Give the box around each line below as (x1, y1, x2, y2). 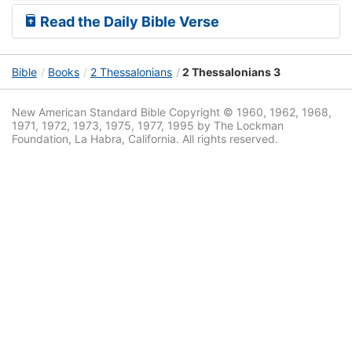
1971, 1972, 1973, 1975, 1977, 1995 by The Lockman (12, 119, 284, 133)
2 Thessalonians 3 (180, 65, 280, 79)
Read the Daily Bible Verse (37, 13, 219, 31)
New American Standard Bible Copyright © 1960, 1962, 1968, (12, 105, 332, 119)
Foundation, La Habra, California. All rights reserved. (12, 132, 278, 146)
